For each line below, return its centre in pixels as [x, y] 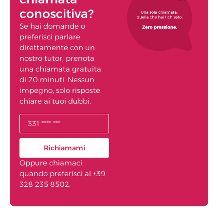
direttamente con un [57, 48]
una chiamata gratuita [60, 69]
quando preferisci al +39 [63, 173]
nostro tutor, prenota [57, 58]
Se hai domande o [52, 26]
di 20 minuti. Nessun [57, 80]
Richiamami [64, 148]
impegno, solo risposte [60, 91]
